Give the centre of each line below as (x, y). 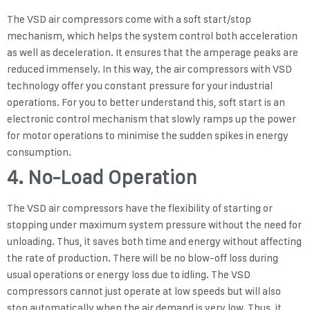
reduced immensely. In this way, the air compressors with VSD (149, 70)
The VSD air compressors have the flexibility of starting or (140, 209)
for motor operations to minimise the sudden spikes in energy (148, 136)
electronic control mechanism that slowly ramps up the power (152, 119)
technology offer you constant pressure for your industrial (140, 86)
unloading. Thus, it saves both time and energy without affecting (154, 242)
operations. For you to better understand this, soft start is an (146, 103)
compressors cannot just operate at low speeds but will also (144, 292)
